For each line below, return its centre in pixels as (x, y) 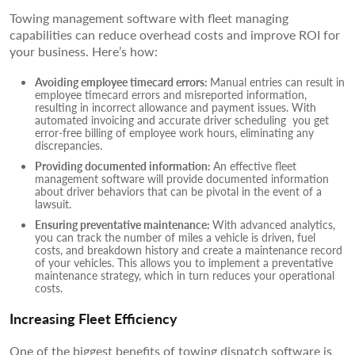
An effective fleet (255, 165)
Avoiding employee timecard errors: (122, 81)
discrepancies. (69, 145)
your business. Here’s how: (84, 51)
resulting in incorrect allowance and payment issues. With (176, 107)
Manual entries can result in (277, 81)
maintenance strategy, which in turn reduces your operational (185, 275)
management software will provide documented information (182, 178)
